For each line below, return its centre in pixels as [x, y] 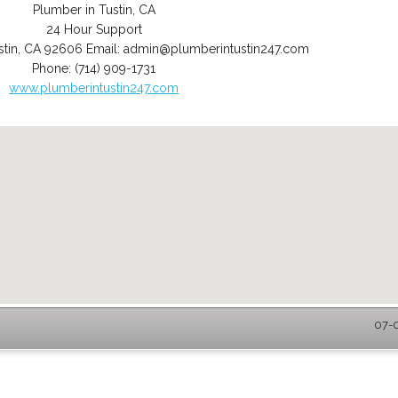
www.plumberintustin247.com [94, 88]
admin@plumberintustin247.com [217, 49]
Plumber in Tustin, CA [94, 10]
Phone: [54, 68]
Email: [105, 49]
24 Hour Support [94, 29]
